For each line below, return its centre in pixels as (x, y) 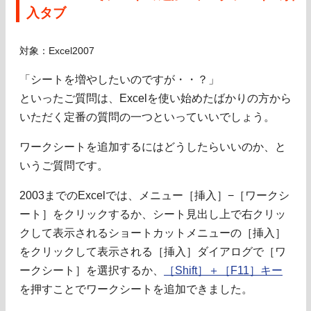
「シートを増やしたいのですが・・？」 (119, 79)
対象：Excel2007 (57, 51)
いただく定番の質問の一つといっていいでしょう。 (147, 117)
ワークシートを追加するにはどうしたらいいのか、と (153, 146)
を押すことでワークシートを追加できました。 (136, 289)
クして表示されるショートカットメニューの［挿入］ (153, 233)
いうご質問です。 (64, 165)
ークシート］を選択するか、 (92, 270)
